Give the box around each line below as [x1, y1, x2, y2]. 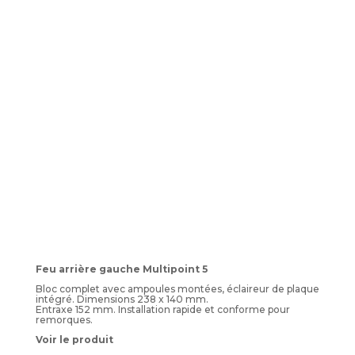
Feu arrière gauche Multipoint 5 [35, 262, 208, 275]
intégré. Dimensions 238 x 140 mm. [35, 292, 208, 305]
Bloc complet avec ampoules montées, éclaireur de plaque [35, 282, 319, 295]
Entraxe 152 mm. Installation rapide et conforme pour [35, 303, 290, 315]
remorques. [35, 313, 93, 326]
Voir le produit [35, 333, 113, 345]
